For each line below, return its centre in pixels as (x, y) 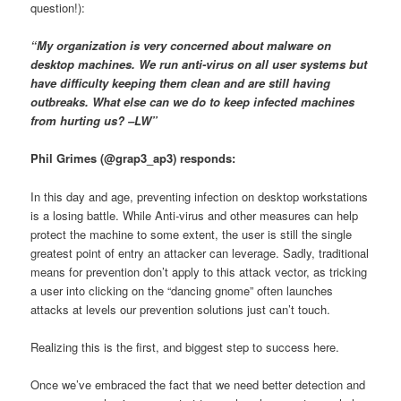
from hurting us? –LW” (94, 121)
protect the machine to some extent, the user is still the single (192, 234)
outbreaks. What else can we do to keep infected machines (193, 102)
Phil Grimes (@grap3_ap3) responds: (133, 158)
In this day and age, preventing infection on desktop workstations (200, 196)
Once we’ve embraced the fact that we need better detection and (198, 384)
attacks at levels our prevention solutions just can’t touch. (181, 309)
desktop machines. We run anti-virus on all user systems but (199, 64)
